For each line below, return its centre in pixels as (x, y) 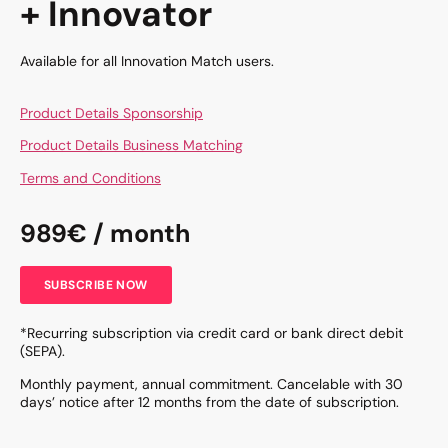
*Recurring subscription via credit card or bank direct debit (211, 333)
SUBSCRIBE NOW (96, 285)
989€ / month (105, 234)
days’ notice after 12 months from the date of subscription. (209, 401)
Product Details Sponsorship (111, 112)
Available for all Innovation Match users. (147, 60)
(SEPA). (42, 351)
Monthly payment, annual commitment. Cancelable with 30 (211, 383)
